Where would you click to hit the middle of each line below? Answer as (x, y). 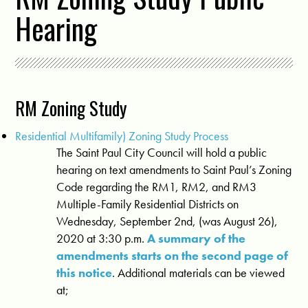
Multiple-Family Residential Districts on (148, 204)
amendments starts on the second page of (173, 256)
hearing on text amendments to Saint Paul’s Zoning (174, 170)
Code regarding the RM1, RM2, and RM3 (157, 187)
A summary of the (197, 239)
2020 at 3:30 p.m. (102, 239)
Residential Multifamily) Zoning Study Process (122, 136)
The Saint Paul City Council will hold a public (162, 153)
